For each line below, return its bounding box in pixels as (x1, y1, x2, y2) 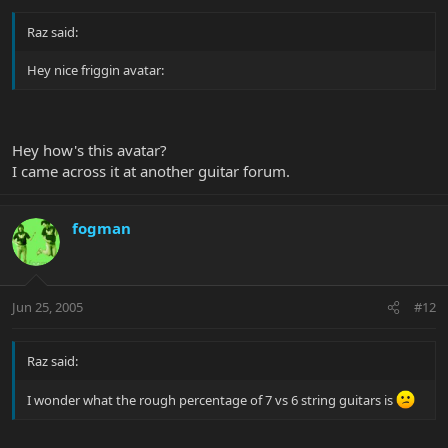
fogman (72, 217, 131, 238)
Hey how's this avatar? (12, 139, 167, 160)
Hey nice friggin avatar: (27, 61, 164, 80)
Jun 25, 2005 (12, 298, 83, 317)
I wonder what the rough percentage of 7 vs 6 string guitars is (27, 391, 396, 410)
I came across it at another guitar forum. (12, 160, 290, 181)
